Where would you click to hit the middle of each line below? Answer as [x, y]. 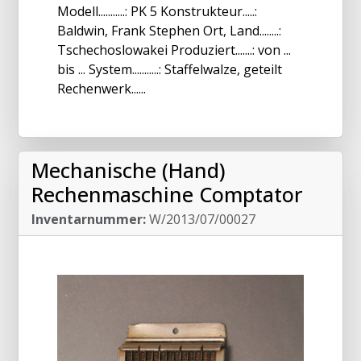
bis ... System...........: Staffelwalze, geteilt [170, 69]
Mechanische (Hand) [129, 170]
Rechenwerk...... [102, 88]
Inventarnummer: [89, 219]
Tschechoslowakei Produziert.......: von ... [174, 50]
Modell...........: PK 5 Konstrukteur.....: [157, 11]
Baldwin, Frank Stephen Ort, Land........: [169, 30]
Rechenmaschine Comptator [167, 194]
